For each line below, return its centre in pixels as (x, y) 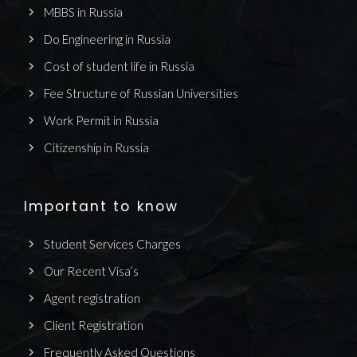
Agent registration (92, 298)
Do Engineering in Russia (107, 39)
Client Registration (94, 325)
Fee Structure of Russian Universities (141, 93)
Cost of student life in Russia (119, 66)
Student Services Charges (112, 243)
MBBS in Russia (83, 12)
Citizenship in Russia (96, 147)
